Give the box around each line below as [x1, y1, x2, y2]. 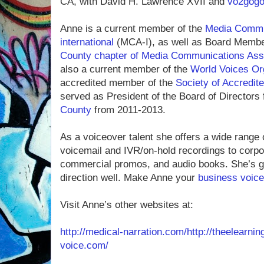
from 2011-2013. [91, 104, 166, 115]
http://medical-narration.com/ [60, 226, 187, 237]
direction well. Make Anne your [60, 172, 198, 183]
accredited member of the [60, 77, 176, 88]
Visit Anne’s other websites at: [60, 199, 193, 210]
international [60, 37, 114, 48]
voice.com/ [60, 240, 108, 251]
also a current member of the [60, 64, 190, 75]
